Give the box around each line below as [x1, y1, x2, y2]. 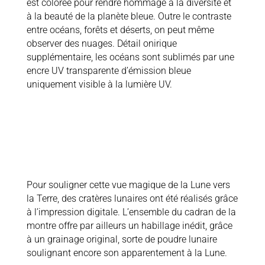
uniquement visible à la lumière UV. [26, 78, 172, 90]
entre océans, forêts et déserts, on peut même [26, 24, 214, 35]
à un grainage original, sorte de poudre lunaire [26, 233, 217, 245]
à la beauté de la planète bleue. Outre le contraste [26, 10, 231, 22]
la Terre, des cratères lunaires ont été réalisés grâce [26, 192, 238, 204]
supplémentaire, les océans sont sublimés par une [26, 51, 234, 63]
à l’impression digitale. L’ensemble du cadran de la [26, 206, 236, 218]
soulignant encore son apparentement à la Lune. [26, 247, 227, 258]
